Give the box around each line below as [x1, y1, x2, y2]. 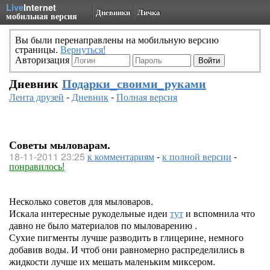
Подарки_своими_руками [62, 74, 206, 92]
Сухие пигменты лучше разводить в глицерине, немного [9, 230, 243, 244]
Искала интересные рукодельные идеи [9, 206, 170, 220]
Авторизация [15, 52, 72, 66]
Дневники [96, 6, 130, 17]
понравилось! [9, 159, 64, 173]
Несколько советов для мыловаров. [9, 194, 153, 208]
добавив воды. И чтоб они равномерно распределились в [9, 242, 245, 256]
